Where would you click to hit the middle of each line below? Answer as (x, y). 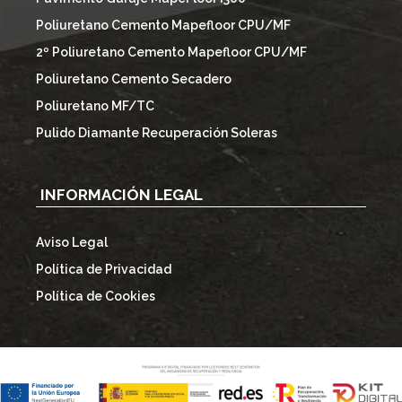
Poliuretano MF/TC (95, 106)
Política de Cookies (96, 296)
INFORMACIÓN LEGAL (122, 195)
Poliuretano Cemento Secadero (134, 79)
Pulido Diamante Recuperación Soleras (157, 133)
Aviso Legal (72, 242)
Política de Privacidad (104, 269)
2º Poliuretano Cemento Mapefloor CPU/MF (171, 52)
